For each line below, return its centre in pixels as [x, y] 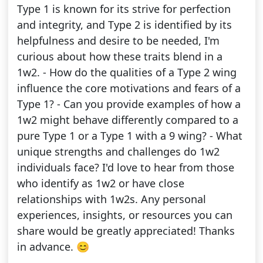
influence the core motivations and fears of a [129, 88]
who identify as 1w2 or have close [100, 183]
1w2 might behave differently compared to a [127, 120]
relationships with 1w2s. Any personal [111, 199]
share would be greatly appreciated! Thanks [126, 231]
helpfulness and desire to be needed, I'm [118, 41]
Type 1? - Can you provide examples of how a [129, 104]
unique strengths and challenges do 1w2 [118, 152]
